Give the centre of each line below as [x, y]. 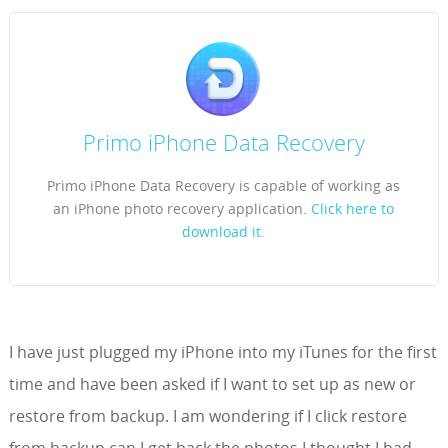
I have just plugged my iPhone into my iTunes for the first [222, 352]
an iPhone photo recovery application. [182, 209]
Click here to [353, 209]
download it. [224, 232]
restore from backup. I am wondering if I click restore [207, 416]
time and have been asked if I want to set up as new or [212, 384]
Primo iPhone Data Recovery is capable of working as [224, 186]
